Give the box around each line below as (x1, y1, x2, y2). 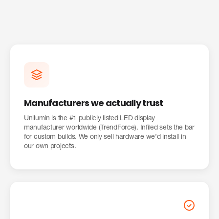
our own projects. (24, 143, 76, 151)
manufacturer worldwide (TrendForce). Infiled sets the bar (24, 125, 195, 132)
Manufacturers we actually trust (24, 97, 163, 109)
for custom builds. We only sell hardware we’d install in (24, 134, 186, 141)
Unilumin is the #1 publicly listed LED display (24, 115, 155, 123)
